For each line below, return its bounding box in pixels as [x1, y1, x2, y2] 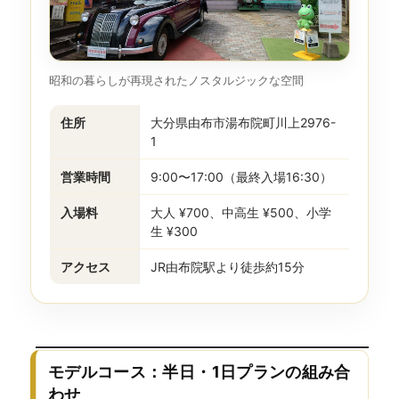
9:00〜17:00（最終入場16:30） [150, 168, 332, 184]
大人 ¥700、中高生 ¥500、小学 [150, 204, 331, 220]
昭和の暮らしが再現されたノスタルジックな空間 [48, 72, 304, 87]
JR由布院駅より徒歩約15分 [150, 258, 305, 274]
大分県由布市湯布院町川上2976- [150, 114, 336, 130]
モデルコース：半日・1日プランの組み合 [47, 362, 351, 381]
